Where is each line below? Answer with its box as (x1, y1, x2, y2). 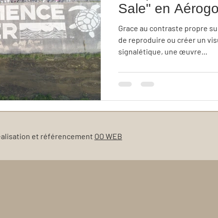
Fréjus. (118, 17, 160, 32)
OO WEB (94, 131, 122, 141)
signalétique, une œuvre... (118, 47, 207, 56)
